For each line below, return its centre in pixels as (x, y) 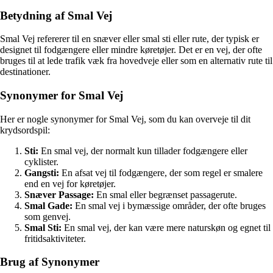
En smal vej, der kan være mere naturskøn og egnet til (166, 227)
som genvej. (48, 216)
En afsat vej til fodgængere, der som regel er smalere (161, 172)
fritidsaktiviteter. (55, 238)
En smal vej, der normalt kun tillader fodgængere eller (143, 151)
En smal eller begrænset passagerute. (165, 194)
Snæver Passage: (59, 194)
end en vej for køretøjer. (70, 183)
